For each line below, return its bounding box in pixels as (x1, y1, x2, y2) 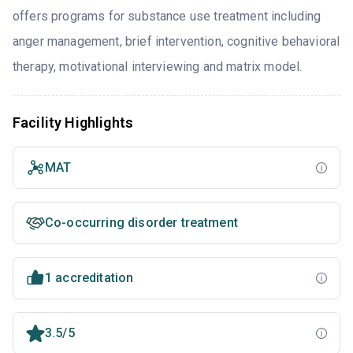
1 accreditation (45, 270, 134, 286)
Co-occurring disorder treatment (45, 215, 238, 231)
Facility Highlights (13, 114, 134, 132)
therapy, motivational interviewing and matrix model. (13, 59, 303, 75)
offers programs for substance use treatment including (13, 9, 321, 24)
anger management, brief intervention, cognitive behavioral (13, 34, 340, 50)
